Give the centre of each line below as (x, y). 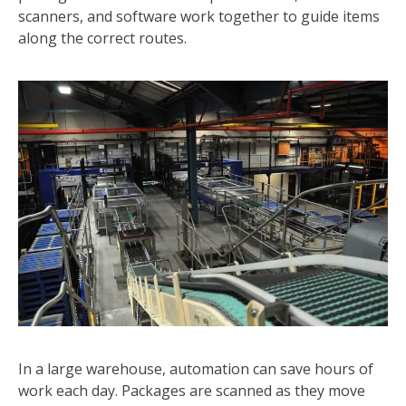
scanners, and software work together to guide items (199, 17)
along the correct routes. (102, 39)
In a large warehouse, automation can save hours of (196, 369)
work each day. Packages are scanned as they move (192, 391)
